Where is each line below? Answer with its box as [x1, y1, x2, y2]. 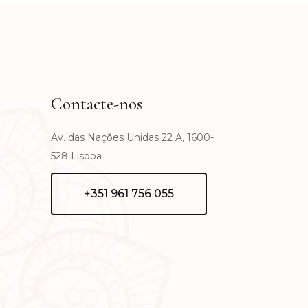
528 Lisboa [50, 150, 102, 163]
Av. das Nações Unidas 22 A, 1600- [50, 131, 214, 144]
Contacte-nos [50, 93, 142, 115]
